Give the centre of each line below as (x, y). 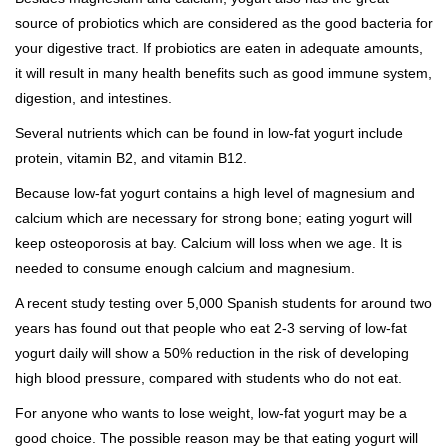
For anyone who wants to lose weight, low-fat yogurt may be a (211, 412)
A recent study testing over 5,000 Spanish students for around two (223, 302)
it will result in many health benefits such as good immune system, (223, 72)
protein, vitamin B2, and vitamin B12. (131, 157)
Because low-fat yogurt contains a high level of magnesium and (215, 192)
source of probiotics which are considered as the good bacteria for (224, 22)
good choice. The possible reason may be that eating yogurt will (216, 437)
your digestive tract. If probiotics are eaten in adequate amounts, (219, 47)
